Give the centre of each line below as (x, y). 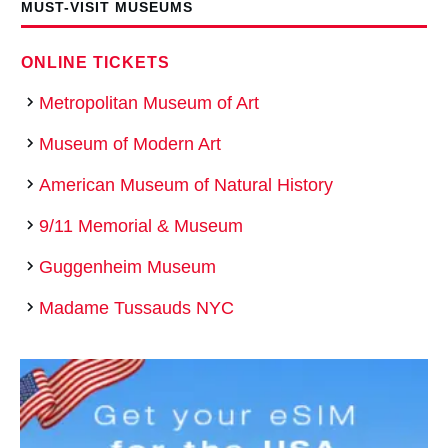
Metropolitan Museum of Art (149, 103)
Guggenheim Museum (127, 267)
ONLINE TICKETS (95, 63)
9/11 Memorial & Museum (141, 226)
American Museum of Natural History (186, 185)
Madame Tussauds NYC (136, 308)
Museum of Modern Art (130, 144)
